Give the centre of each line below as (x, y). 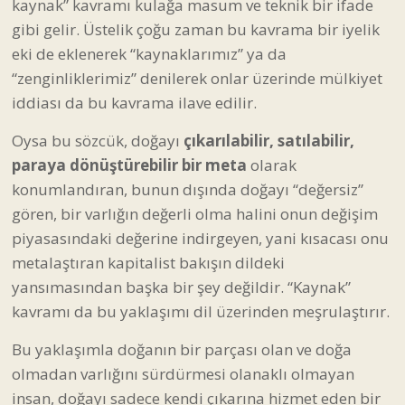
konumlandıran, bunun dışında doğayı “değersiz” (188, 189)
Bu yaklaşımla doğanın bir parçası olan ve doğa (182, 349)
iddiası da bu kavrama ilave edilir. (134, 102)
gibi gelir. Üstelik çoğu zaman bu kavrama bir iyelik (196, 29)
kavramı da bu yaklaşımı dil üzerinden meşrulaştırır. (201, 311)
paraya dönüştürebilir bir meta (129, 165)
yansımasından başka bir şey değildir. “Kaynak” (181, 287)
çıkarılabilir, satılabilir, (269, 140)
